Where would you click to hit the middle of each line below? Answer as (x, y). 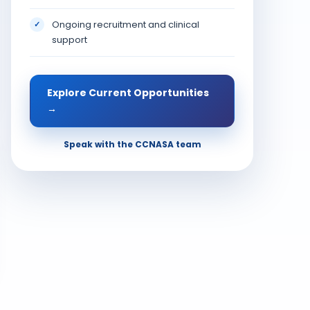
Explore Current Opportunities (128, 92)
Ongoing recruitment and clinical (126, 24)
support (70, 39)
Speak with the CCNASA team (132, 144)
